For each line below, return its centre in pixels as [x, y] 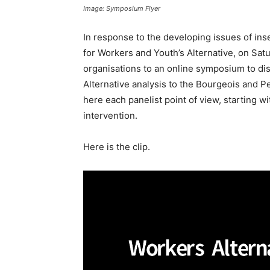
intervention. [110, 115]
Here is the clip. [117, 147]
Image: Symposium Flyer [122, 8]
